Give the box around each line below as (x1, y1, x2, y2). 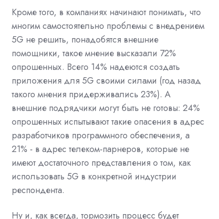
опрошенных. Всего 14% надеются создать (12, 61, 180, 74)
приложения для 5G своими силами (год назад (12, 74, 201, 88)
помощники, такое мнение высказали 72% (12, 47, 176, 60)
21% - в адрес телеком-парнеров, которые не (12, 143, 189, 156)
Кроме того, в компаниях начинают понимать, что (12, 6, 201, 19)
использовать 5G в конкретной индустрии (12, 170, 176, 183)
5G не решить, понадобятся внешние (12, 33, 158, 46)
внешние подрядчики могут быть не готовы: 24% (12, 102, 200, 115)
